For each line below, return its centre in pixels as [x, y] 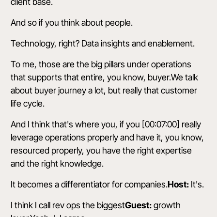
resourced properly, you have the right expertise [101, 150]
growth [166, 205]
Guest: [139, 205]
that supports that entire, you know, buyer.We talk [105, 77]
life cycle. [28, 103]
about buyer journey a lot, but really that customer [104, 90]
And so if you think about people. [72, 23]
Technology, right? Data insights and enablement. [103, 43]
